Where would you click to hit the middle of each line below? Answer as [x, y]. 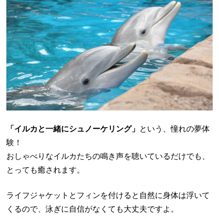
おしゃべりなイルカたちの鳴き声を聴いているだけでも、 [108, 156]
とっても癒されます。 [46, 170]
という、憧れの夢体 [175, 129]
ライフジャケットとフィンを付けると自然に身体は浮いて [108, 196]
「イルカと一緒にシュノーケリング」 [73, 129]
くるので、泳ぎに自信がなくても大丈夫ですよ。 [93, 209]
